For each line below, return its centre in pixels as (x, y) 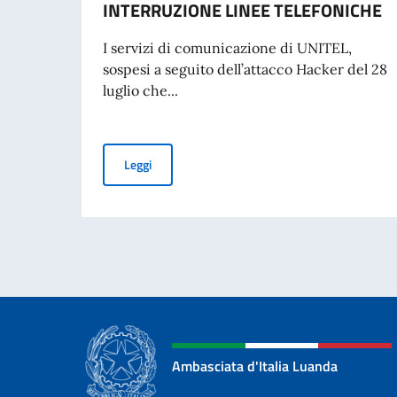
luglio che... (140, 90)
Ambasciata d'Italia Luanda (255, 366)
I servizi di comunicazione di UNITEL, (227, 47)
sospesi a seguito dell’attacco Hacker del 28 (245, 69)
